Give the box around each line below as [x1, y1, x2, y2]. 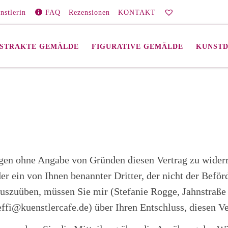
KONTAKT [118, 8, 156, 16]
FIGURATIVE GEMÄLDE [92, 42, 184, 50]
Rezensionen [68, 8, 110, 16]
